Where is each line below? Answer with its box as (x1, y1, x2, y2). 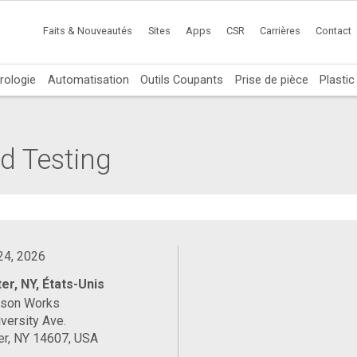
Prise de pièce (234, 72, 308, 87)
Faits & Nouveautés (43, 25, 133, 37)
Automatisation (47, 72, 129, 87)
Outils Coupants (140, 72, 224, 87)
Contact (316, 25, 352, 37)
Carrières (260, 25, 301, 37)
